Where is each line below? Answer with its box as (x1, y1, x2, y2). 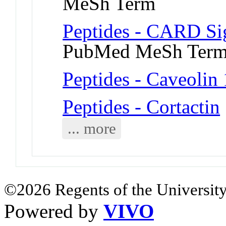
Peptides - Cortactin (63, 95, 220, 118)
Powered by (4, 200, 103, 222)
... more (67, 119, 116, 137)
